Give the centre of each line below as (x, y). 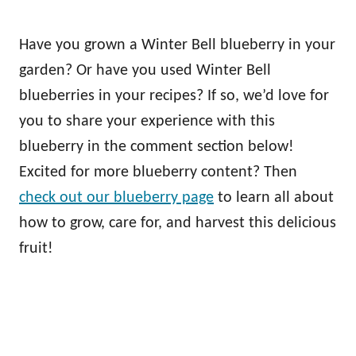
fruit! (36, 249)
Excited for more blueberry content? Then (158, 173)
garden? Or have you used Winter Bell (145, 71)
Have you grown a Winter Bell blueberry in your (177, 46)
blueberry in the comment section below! (157, 147)
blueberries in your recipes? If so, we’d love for (174, 97)
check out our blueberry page (116, 198)
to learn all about (274, 198)
